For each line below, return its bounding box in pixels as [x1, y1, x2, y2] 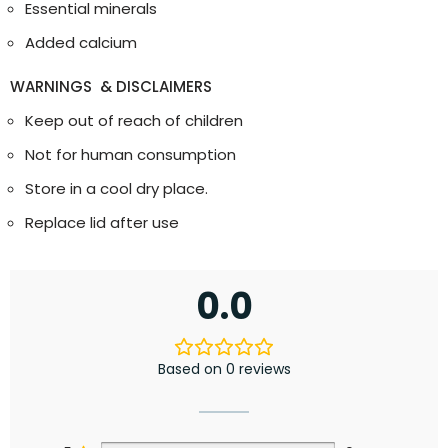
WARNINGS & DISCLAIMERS [10, 76, 212, 97]
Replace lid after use [25, 212, 179, 233]
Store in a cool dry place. [25, 178, 208, 199]
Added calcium [25, 32, 137, 53]
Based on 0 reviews [157, 359, 291, 379]
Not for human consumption [25, 144, 236, 165]
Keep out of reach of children [25, 110, 243, 131]
